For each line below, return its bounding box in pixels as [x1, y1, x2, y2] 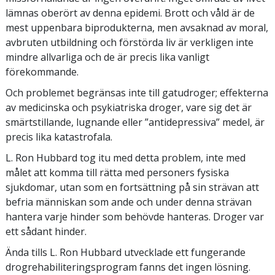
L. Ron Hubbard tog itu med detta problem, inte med [6, 150, 246, 165]
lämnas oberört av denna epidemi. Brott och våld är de [6, 6, 255, 20]
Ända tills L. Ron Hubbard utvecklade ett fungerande [6, 245, 246, 259]
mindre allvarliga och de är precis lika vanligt [6, 50, 209, 64]
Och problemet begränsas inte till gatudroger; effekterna [6, 85, 268, 99]
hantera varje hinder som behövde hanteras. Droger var [6, 209, 264, 223]
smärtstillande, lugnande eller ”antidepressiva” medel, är [6, 115, 265, 129]
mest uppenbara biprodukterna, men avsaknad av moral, [6, 20, 268, 34]
